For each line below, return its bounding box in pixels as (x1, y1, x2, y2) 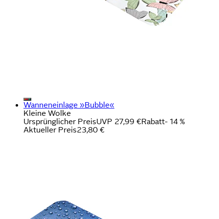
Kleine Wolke (23, 109, 71, 117)
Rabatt (141, 117, 165, 126)
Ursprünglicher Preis (23, 117, 96, 126)
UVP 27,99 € (96, 117, 141, 126)
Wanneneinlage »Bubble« (23, 100, 114, 109)
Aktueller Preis (23, 125, 77, 134)
